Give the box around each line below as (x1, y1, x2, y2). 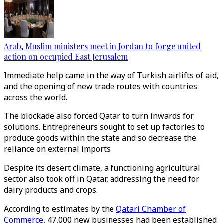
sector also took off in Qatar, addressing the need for (4, 173, 199, 184)
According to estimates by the (4, 203, 116, 214)
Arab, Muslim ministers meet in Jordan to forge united (4, 41, 201, 51)
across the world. (4, 92, 67, 103)
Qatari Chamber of (116, 203, 186, 214)
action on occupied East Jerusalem (4, 51, 128, 62)
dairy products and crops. (4, 184, 98, 195)
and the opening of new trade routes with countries (4, 81, 197, 92)
